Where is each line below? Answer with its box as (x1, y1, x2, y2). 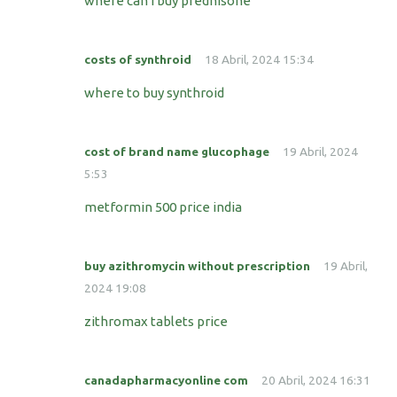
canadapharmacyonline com (84, 373, 248, 388)
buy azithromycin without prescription (84, 259, 310, 274)
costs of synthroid (84, 52, 191, 67)
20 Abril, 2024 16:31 (261, 373, 370, 388)
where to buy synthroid (84, 85, 224, 101)
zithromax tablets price (84, 314, 228, 330)
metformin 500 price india (84, 199, 242, 215)
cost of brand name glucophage (84, 144, 269, 160)
